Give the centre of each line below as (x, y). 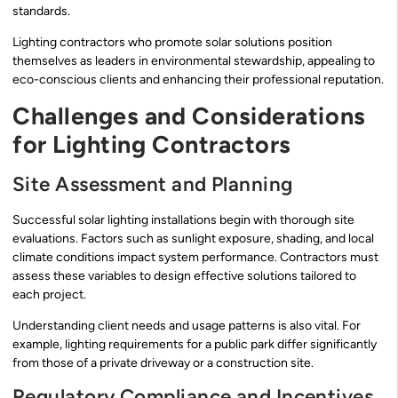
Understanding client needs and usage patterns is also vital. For (187, 326)
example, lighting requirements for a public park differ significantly (195, 345)
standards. (41, 11)
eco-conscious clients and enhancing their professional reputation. (198, 80)
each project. (49, 294)
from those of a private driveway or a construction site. (163, 363)
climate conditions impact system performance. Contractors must (195, 257)
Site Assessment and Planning (153, 184)
